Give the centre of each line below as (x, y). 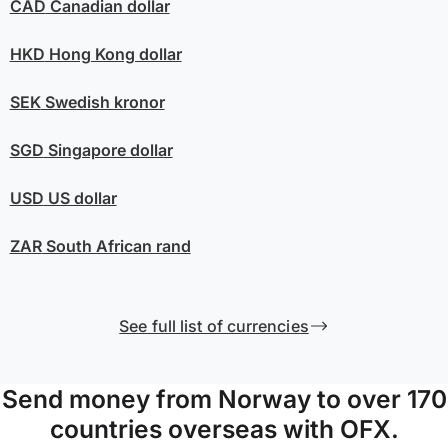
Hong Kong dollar (113, 53)
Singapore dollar (108, 149)
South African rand (116, 245)
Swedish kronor (102, 101)
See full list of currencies (214, 325)
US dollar (80, 197)
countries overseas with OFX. (224, 428)
